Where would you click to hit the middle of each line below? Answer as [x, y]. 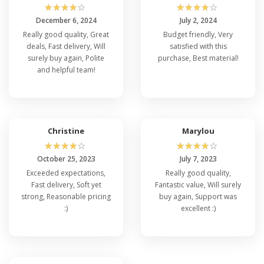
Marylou [198, 131]
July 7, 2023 [198, 159]
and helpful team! [66, 70]
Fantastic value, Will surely [198, 184]
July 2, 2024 [198, 20]
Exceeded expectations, [66, 173]
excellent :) [198, 208]
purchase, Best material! [198, 58]
